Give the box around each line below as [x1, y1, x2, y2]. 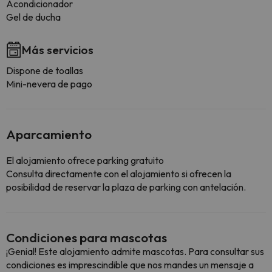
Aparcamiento [6, 126, 92, 142]
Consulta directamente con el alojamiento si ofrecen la [6, 168, 231, 180]
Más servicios [22, 42, 93, 57]
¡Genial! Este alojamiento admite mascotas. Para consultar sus [6, 245, 264, 257]
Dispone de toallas [6, 64, 83, 76]
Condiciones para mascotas [6, 229, 167, 245]
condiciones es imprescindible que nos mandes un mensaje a [6, 259, 254, 271]
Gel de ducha [6, 11, 61, 23]
